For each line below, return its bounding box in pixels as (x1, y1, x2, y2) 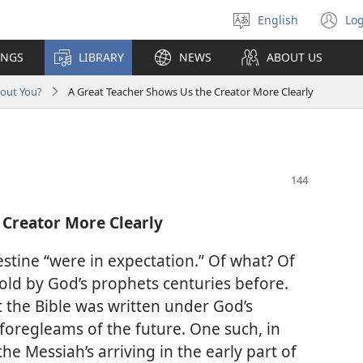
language (265, 36, 318, 51)
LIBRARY (79, 49, 124, 65)
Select (265, 19, 298, 35)
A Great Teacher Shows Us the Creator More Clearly (68, 83, 314, 99)
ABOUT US (267, 49, 322, 65)
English (258, 11, 298, 28)
